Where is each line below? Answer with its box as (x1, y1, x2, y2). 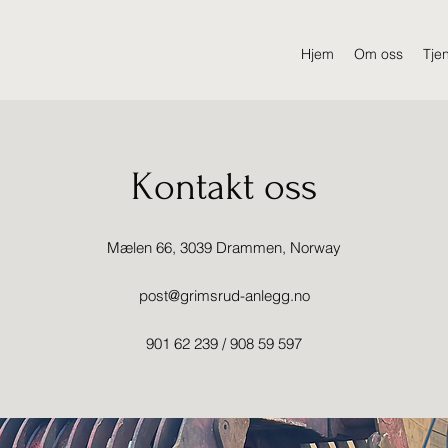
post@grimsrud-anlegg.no (138, 286, 310, 305)
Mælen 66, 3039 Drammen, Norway (107, 238, 341, 257)
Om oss (354, 45, 403, 63)
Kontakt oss (131, 165, 317, 209)
